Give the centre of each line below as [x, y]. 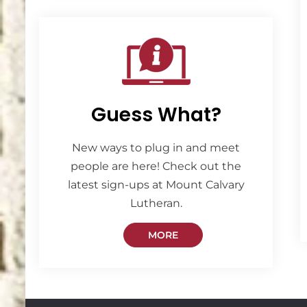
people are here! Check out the [156, 166]
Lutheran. [156, 203]
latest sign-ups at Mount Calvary [156, 185]
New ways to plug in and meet [156, 148]
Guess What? [156, 115]
